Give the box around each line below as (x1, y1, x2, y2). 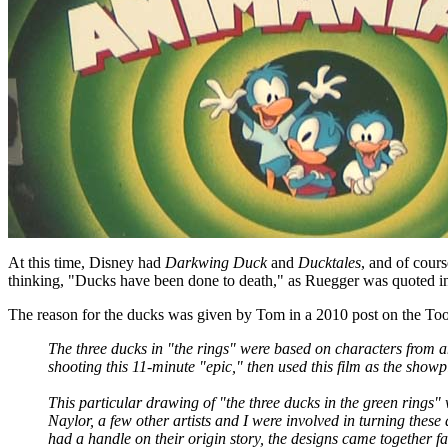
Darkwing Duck (165, 254, 267, 271)
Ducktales (298, 254, 361, 271)
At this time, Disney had (8, 254, 165, 271)
